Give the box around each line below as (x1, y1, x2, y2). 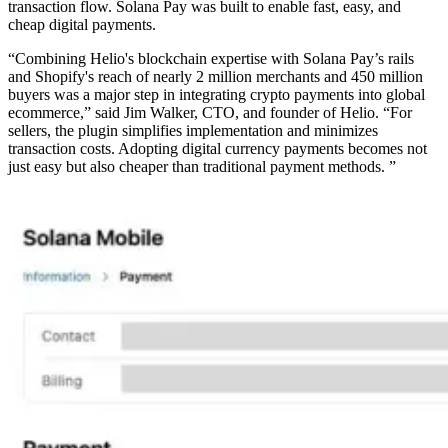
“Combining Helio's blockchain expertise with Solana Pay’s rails (8, 49, 414, 67)
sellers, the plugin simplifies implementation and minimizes (8, 121, 378, 139)
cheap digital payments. (8, 15, 156, 33)
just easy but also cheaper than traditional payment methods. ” (8, 157, 396, 175)
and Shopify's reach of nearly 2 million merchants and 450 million (8, 67, 423, 85)
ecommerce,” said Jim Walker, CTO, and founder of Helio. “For (8, 103, 412, 121)
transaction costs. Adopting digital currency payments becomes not (8, 139, 427, 157)
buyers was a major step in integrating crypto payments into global (8, 85, 425, 103)
